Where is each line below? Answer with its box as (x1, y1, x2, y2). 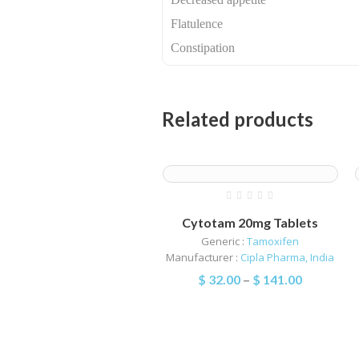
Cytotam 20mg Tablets (182, 214, 319, 230)
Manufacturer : (166, 249, 241, 264)
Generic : (201, 233, 248, 248)
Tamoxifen (247, 233, 300, 248)
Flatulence (171, 16, 224, 30)
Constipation (171, 40, 236, 54)
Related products (162, 107, 313, 131)
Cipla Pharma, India (240, 249, 335, 264)
